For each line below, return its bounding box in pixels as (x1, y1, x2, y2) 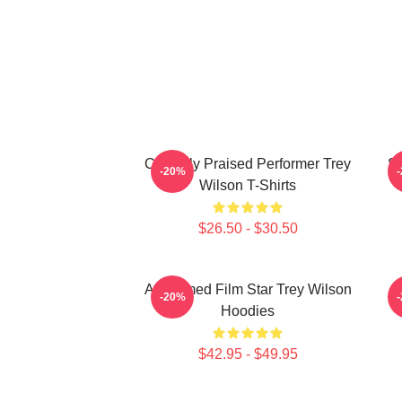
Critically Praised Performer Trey (144, 156, 351, 171)
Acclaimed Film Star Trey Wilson (144, 282, 352, 297)
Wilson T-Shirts (199, 178, 296, 193)
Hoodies (221, 303, 275, 319)
